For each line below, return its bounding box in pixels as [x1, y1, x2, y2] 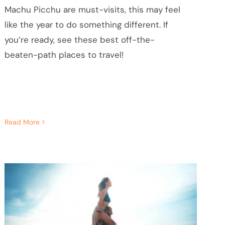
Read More [4, 118, 40, 127]
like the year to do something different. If [4, 19, 168, 30]
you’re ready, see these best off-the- [4, 34, 155, 45]
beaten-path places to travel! [4, 49, 124, 60]
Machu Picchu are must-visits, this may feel [4, 4, 180, 15]
